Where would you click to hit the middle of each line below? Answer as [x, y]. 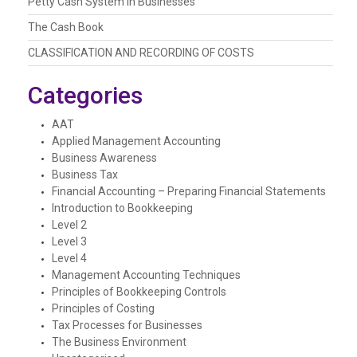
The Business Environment [119, 341]
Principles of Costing [103, 308]
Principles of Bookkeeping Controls [139, 291]
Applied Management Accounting [136, 141]
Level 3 [69, 241]
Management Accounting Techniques [146, 275]
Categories [85, 95]
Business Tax [85, 174]
